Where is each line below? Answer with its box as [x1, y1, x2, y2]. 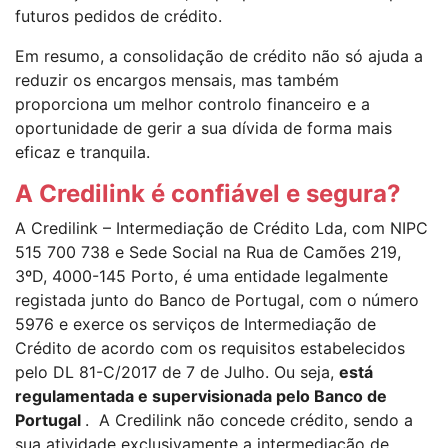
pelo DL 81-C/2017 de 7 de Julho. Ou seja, [15, 361, 339, 382]
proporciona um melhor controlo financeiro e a [15, 93, 370, 114]
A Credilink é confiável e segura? [15, 178, 401, 208]
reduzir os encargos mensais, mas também [15, 69, 339, 90]
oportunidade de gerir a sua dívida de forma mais [15, 117, 392, 138]
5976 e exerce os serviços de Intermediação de [15, 313, 376, 334]
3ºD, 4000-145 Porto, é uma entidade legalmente [15, 265, 388, 286]
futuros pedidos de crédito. [15, 5, 222, 26]
